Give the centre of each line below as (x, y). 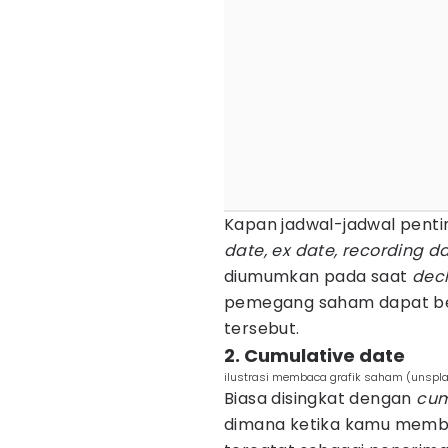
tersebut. (262, 328)
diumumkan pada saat (316, 276)
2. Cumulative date (314, 355)
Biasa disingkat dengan (320, 398)
